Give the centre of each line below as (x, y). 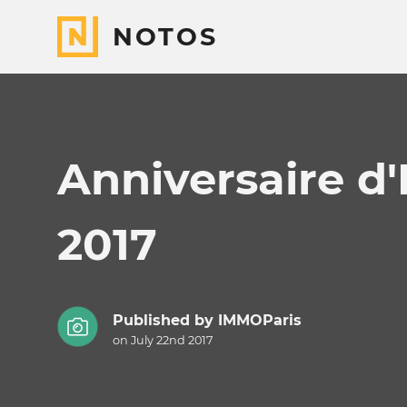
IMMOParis (259, 321)
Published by (165, 321)
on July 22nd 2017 (163, 341)
